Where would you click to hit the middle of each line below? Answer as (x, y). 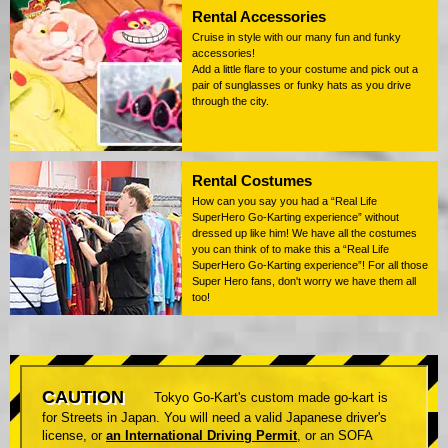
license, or (74, 436)
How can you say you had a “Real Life (284, 200)
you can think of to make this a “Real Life (290, 248)
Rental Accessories (259, 16)
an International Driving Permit (201, 436)
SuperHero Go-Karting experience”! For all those (310, 264)
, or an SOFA (334, 436)
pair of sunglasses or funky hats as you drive (301, 84)
